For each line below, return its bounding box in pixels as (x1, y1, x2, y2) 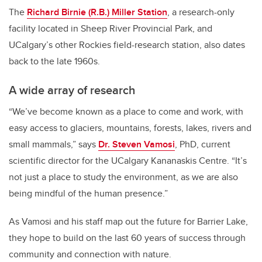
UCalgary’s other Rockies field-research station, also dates (9, 37, 245, 51)
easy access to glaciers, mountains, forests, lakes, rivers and (9, 120, 251, 135)
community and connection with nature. (9, 247, 171, 261)
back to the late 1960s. (9, 54, 100, 68)
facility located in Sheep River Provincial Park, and (9, 21, 212, 35)
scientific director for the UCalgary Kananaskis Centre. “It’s (9, 153, 247, 167)
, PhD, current (175, 137, 230, 151)
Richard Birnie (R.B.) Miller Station (27, 5, 167, 19)
